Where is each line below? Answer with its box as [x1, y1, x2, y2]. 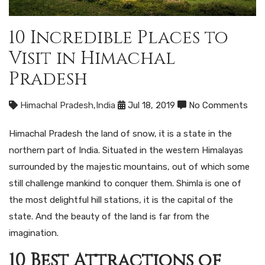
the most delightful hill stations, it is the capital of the [9, 194, 233, 205]
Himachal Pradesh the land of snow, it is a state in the [9, 128, 232, 139]
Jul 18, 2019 [125, 99, 177, 111]
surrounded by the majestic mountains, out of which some [9, 161, 250, 172]
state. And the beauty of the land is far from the [9, 211, 209, 222]
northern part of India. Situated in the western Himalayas [9, 144, 243, 156]
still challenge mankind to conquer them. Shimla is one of [9, 177, 241, 189]
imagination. [9, 227, 59, 238]
